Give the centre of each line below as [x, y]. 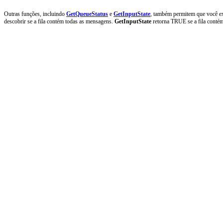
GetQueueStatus [87, 14]
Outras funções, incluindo [35, 14]
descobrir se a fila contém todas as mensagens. [59, 21]
